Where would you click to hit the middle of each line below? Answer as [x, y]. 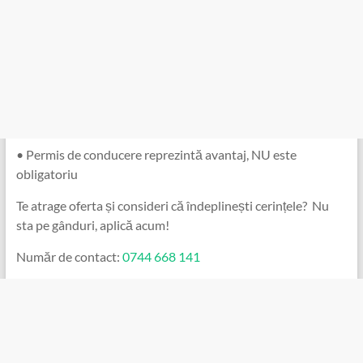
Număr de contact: [69, 256]
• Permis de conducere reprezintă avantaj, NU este [156, 154]
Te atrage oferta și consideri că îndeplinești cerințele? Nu [172, 205]
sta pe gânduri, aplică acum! [92, 224]
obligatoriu [47, 173]
